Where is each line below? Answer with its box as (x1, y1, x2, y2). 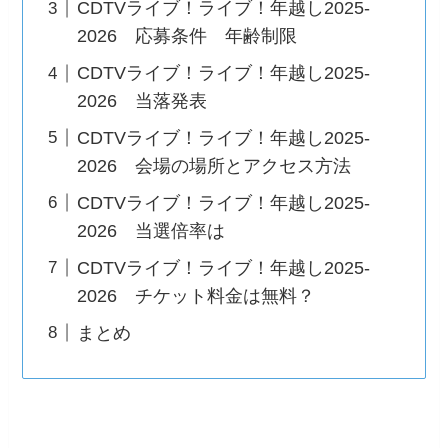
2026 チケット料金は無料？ (77, 285, 316, 306)
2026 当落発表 (77, 91, 208, 112)
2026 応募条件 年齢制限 (77, 26, 298, 47)
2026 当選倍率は (77, 220, 226, 241)
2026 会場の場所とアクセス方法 (77, 156, 352, 176)
